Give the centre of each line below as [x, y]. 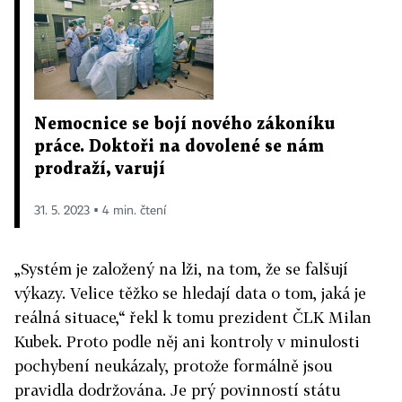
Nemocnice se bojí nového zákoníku [184, 124]
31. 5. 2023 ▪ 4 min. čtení [100, 210]
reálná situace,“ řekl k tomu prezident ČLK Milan [193, 317]
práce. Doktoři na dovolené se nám [179, 146]
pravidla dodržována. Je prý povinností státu [177, 389]
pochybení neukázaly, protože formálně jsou [173, 365]
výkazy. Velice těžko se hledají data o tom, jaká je [190, 293]
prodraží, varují [100, 169]
